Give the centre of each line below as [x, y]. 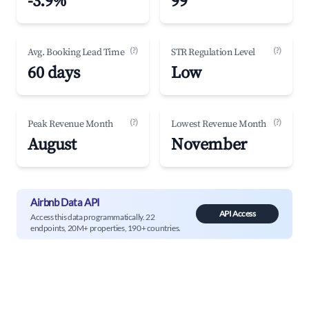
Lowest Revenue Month [219, 124]
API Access [237, 213]
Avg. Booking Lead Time [76, 52]
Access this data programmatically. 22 [93, 217]
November [209, 145]
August [52, 145]
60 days [54, 73]
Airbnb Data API [65, 202]
